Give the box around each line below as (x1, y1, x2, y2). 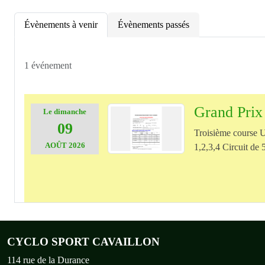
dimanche (54, 107, 87, 116)
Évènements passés (118, 19, 189, 30)
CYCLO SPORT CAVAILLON (7, 235, 160, 248)
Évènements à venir (24, 19, 98, 30)
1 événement (24, 60, 72, 70)
